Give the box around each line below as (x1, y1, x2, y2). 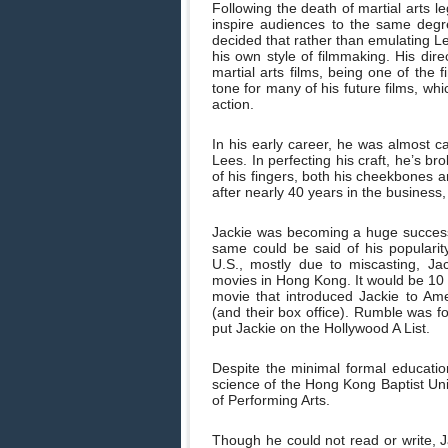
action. (212, 96, 254, 112)
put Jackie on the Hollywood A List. (212, 320, 430, 336)
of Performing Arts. (212, 392, 330, 408)
